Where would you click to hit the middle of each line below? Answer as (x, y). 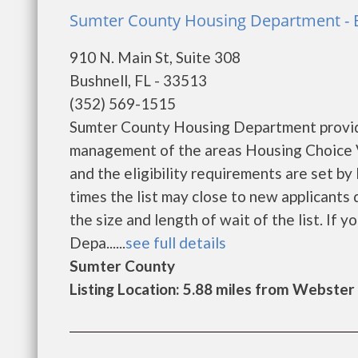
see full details (176, 243)
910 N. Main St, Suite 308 (155, 57)
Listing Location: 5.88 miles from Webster (212, 289)
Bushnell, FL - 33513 (138, 80)
